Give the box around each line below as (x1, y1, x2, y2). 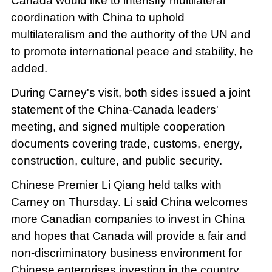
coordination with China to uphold (10, 10, 185, 24)
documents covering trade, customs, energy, (10, 137, 242, 150)
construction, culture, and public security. (10, 154, 222, 167)
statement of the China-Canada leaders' (10, 103, 219, 116)
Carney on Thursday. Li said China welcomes (10, 195, 248, 208)
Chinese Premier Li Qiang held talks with (10, 178, 222, 191)
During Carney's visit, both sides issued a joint (10, 86, 250, 99)
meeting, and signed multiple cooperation (10, 120, 225, 133)
